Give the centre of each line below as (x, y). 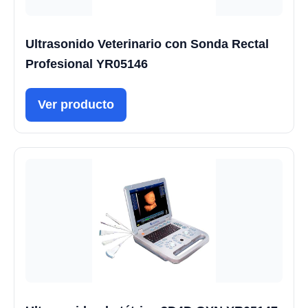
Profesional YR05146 (87, 64)
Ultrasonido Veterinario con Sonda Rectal (147, 44)
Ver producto (76, 104)
